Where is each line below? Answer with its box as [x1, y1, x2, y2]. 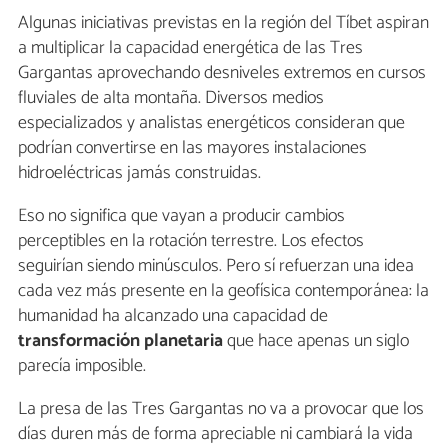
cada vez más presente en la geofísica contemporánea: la [18, 276, 429, 307]
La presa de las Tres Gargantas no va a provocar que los [18, 394, 424, 425]
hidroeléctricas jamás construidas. [18, 158, 261, 189]
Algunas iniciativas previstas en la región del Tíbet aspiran [18, 8, 429, 39]
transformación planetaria [18, 326, 223, 357]
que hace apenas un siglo [223, 326, 409, 357]
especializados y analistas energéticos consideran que [18, 108, 405, 139]
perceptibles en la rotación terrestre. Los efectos [18, 226, 364, 257]
